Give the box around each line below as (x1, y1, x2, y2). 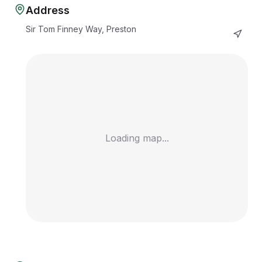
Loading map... (105, 132, 169, 144)
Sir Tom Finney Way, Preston (26, 24, 136, 34)
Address (26, 4, 70, 16)
